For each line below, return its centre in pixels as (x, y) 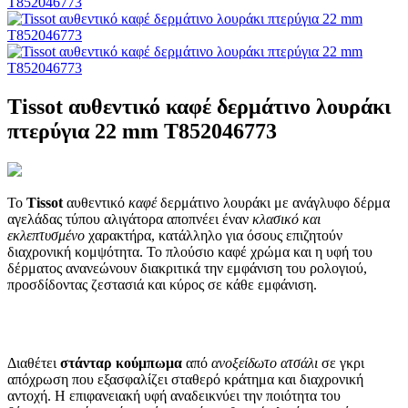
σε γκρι (341, 362)
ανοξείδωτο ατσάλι (265, 362)
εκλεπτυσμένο (46, 235)
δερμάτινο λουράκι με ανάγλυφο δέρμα (273, 202)
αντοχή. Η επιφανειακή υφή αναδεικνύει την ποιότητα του (174, 395)
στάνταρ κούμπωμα (121, 362)
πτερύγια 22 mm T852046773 (142, 131)
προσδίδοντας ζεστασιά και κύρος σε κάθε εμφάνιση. (162, 284)
